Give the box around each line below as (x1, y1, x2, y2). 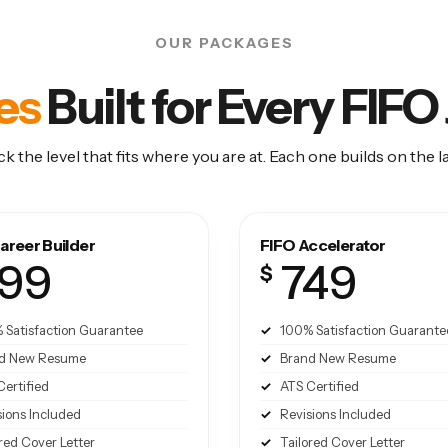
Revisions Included (280, 406, 391, 423)
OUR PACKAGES (154, 34, 294, 53)
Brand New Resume (280, 350, 396, 367)
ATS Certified (280, 378, 359, 395)
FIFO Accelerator (260, 235, 386, 256)
